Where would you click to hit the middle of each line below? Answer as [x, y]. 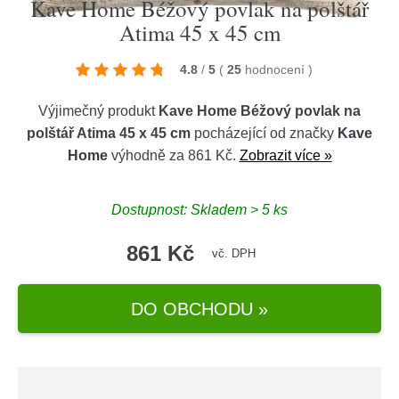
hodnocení [277, 69]
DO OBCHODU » [199, 309]
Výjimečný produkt [98, 111]
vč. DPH [233, 253]
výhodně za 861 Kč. [173, 155]
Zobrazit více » [285, 155]
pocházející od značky [264, 133]
